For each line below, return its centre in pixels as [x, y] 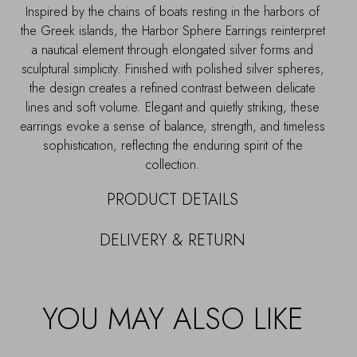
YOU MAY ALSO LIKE [173, 318]
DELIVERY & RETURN [173, 240]
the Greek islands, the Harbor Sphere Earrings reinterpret [173, 30]
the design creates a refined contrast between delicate [173, 88]
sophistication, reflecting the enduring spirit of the [173, 145]
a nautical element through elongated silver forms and [173, 49]
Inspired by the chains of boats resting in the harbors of [173, 11]
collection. [173, 164]
